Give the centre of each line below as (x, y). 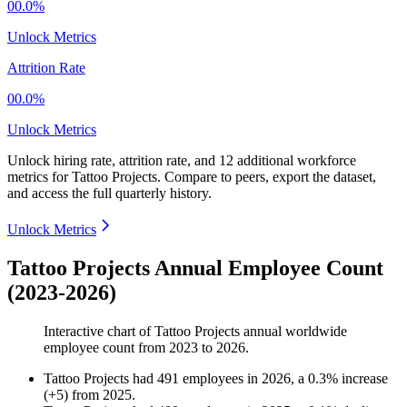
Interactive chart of (99, 332)
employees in (222, 379)
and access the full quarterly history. (109, 194)
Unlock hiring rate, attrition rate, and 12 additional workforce (182, 161)
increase (365, 379)
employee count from (106, 348)
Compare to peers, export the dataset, (270, 177)
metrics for (40, 177)
